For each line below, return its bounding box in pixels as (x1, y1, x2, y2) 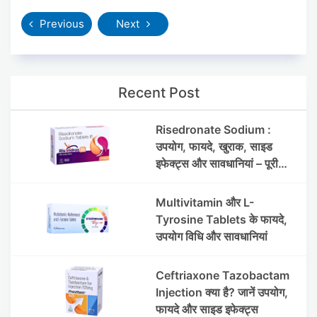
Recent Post (117, 83, 200, 101)
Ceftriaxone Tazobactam (155, 267, 289, 282)
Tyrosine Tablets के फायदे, (155, 212, 287, 226)
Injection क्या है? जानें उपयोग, (155, 284, 288, 299)
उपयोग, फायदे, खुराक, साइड (155, 139, 272, 154)
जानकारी (155, 173, 192, 188)
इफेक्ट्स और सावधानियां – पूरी (155, 156, 278, 171)
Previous (37, 16, 84, 30)
